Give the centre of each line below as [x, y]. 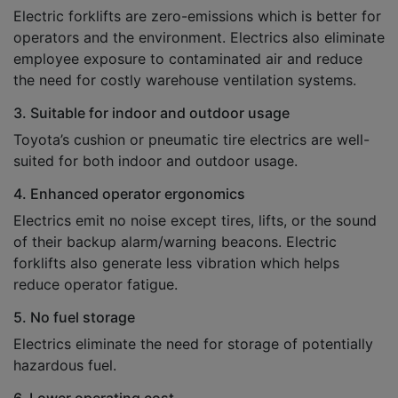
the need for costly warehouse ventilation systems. [185, 80]
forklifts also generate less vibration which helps [176, 263]
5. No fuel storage [74, 317]
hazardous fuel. [65, 365]
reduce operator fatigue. [96, 284]
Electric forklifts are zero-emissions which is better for [197, 16]
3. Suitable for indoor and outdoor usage [151, 113]
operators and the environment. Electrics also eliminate [199, 37]
